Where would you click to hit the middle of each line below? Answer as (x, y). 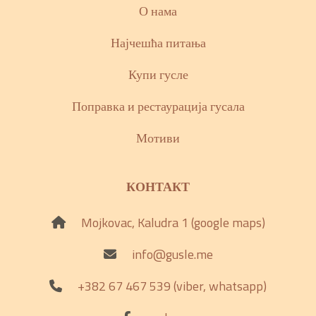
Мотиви (158, 138)
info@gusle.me (172, 254)
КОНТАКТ (158, 186)
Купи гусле (158, 74)
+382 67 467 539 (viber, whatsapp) (172, 286)
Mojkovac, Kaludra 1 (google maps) (173, 222)
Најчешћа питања (158, 42)
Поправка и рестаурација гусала (158, 106)
